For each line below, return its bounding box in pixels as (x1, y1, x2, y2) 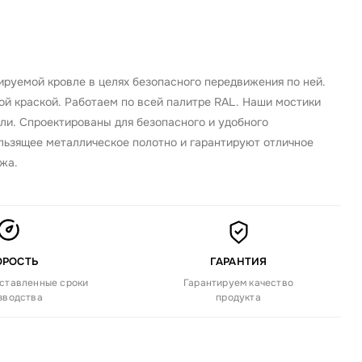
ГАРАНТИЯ (209, 255, 267, 268)
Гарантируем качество (183, 276, 294, 289)
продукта (216, 291, 261, 304)
